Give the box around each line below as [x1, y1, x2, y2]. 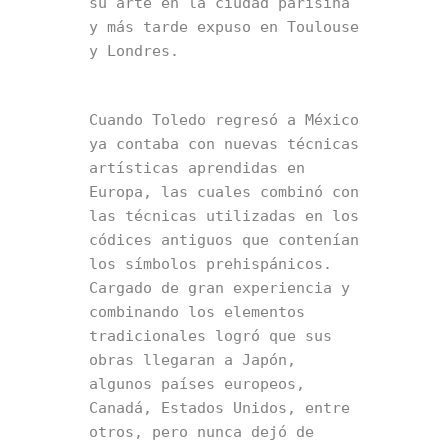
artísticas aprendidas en [89, 158, 305, 177]
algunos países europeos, [89, 374, 305, 393]
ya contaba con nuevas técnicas [89, 134, 359, 153]
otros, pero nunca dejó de [89, 422, 314, 441]
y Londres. [89, 41, 179, 60]
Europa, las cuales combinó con [89, 182, 359, 201]
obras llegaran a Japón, [89, 350, 296, 369]
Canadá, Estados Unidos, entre [89, 398, 350, 417]
